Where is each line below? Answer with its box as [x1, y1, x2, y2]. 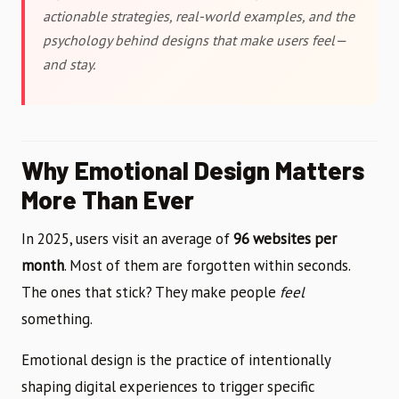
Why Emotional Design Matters [21, 154, 364, 185]
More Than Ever [21, 183, 194, 215]
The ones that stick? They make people [21, 281, 280, 302]
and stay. [43, 54, 95, 73]
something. [21, 308, 93, 329]
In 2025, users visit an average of [21, 228, 233, 248]
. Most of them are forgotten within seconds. [64, 255, 350, 275]
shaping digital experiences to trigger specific [21, 376, 314, 396]
